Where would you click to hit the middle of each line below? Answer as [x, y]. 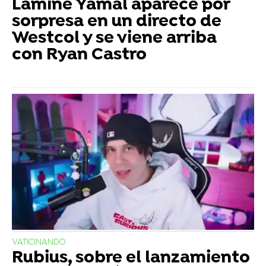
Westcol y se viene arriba [114, 38]
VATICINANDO [39, 242]
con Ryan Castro [79, 55]
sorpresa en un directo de [117, 22]
